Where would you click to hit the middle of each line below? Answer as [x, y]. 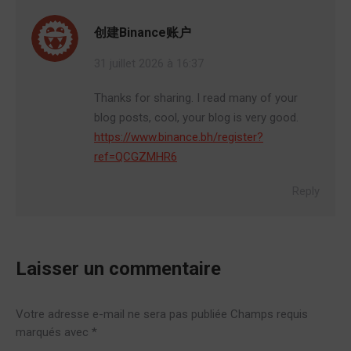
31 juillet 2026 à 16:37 [149, 63]
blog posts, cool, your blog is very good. [196, 117]
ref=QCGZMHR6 [136, 156]
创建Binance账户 [143, 32]
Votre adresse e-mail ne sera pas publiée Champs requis [162, 314]
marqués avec [54, 332]
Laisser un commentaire [118, 268]
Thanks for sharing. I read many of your [196, 98]
